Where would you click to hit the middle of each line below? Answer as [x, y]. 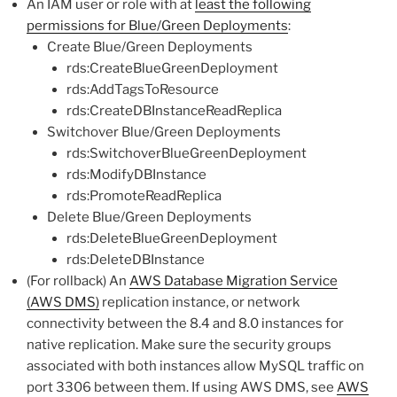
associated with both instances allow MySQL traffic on [195, 366]
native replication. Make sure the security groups [179, 344]
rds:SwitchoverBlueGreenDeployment [187, 153]
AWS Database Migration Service [234, 280]
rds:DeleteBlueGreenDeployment [172, 238]
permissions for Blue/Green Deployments [157, 25]
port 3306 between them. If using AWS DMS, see [182, 387]
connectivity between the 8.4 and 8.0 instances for [185, 323]
